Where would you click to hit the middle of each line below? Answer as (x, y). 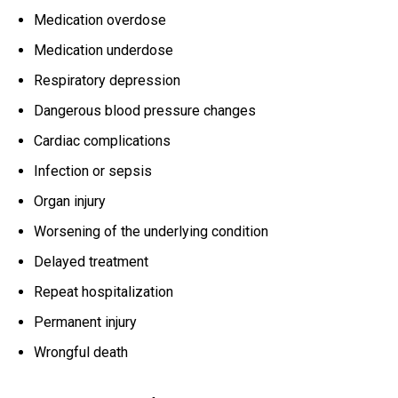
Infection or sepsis (93, 171)
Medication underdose (103, 51)
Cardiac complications (102, 141)
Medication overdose (100, 20)
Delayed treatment (91, 262)
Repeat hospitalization (103, 292)
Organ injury (70, 202)
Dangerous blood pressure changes (145, 111)
